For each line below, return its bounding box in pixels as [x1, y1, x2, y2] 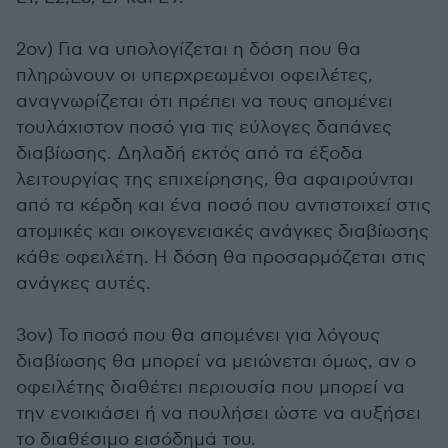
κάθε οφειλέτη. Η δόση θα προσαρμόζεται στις [16, 247, 426, 268]
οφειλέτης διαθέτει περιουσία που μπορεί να [16, 377, 405, 398]
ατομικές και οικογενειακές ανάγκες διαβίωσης [16, 221, 429, 242]
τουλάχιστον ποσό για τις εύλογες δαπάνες [16, 117, 392, 138]
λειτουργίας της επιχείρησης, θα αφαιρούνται [16, 169, 414, 190]
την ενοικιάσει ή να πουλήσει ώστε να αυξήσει [16, 403, 421, 424]
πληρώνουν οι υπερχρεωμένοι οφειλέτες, [16, 65, 373, 86]
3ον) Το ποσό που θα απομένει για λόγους [16, 325, 380, 346]
